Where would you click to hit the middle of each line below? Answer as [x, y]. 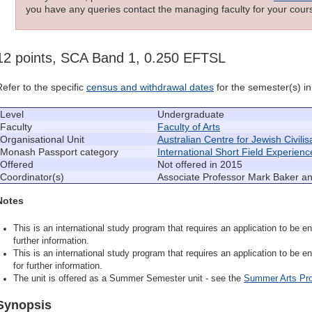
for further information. [58, 266]
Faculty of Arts [189, 127]
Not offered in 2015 [200, 165]
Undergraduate [191, 115]
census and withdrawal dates [150, 87]
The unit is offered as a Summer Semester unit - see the [129, 279]
